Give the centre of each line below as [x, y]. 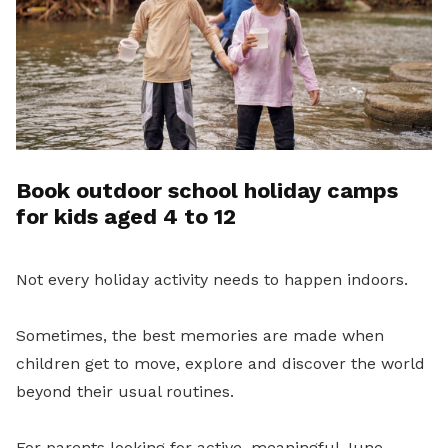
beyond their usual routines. [125, 391]
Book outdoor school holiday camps [207, 190]
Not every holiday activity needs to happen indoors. [212, 279]
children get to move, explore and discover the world [220, 363]
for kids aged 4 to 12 [126, 216]
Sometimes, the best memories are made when [200, 335]
